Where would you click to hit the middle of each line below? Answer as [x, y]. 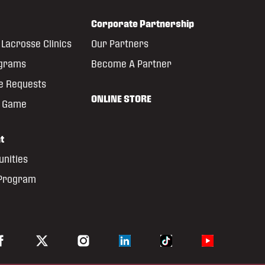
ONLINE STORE [121, 99]
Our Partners [120, 44]
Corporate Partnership [143, 24]
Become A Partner [131, 64]
